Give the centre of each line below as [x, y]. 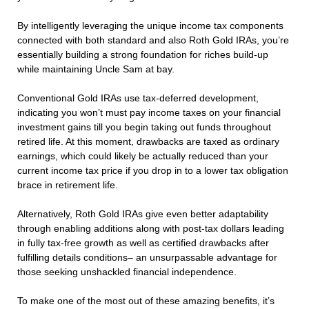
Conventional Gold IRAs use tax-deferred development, [138, 98]
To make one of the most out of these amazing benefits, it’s [146, 301]
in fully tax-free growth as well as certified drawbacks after [143, 243]
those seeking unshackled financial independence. [127, 272]
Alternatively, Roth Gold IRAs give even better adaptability [143, 214]
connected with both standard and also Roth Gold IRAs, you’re [153, 40]
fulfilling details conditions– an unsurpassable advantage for [147, 258]
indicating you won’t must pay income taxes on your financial [149, 113]
